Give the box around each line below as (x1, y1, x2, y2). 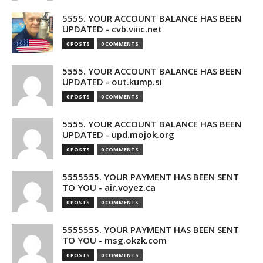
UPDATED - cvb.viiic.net (62, 23, 162, 35)
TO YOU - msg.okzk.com (62, 234, 167, 246)
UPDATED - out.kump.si (62, 76, 162, 87)
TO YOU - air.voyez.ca (62, 181, 156, 193)
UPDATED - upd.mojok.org (62, 129, 174, 140)
